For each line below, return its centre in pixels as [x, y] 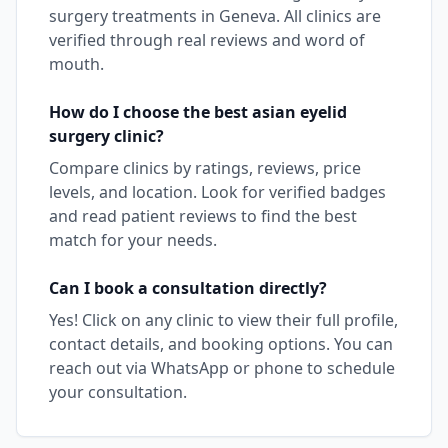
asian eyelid [299, 112]
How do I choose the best [150, 112]
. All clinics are [328, 16]
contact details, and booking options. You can [221, 344]
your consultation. [118, 392]
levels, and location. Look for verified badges [217, 192]
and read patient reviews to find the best [203, 216]
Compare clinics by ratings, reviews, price [205, 168]
